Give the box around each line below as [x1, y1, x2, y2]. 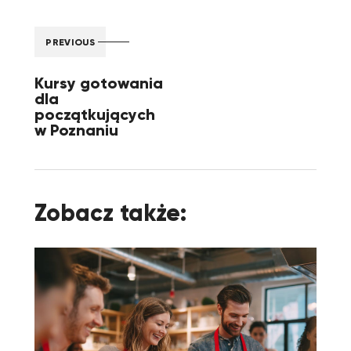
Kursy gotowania [34, 73, 163, 93]
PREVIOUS [45, 35, 95, 48]
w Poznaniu [34, 120, 122, 140]
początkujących [34, 104, 155, 125]
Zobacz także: [34, 198, 186, 228]
